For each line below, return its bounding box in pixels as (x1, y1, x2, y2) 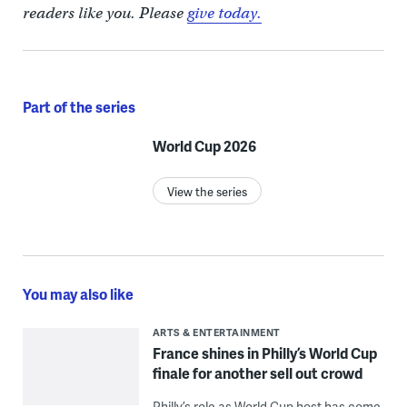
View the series (166, 184, 247, 201)
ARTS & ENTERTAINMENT (152, 325, 281, 340)
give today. (186, 4, 262, 24)
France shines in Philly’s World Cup (152, 342, 377, 364)
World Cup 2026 (152, 135, 256, 157)
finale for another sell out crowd (152, 362, 362, 384)
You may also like (22, 283, 134, 305)
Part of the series (22, 96, 135, 118)
